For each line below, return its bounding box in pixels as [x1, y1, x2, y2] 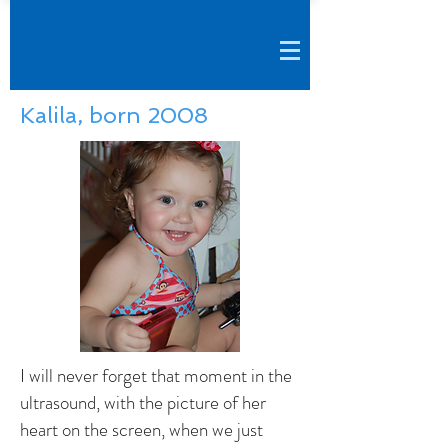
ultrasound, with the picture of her [20, 389, 266, 416]
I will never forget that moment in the [20, 362, 292, 389]
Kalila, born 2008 [20, 102, 208, 128]
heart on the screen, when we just [20, 416, 263, 443]
